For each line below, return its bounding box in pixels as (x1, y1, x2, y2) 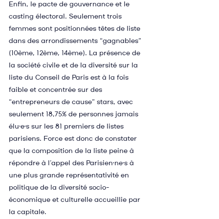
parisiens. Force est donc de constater (9, 134, 139, 143)
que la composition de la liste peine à (9, 147, 136, 155)
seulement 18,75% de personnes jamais (9, 110, 140, 118)
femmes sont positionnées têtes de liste (9, 24, 142, 33)
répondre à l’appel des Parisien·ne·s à (9, 159, 136, 167)
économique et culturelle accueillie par (9, 196, 142, 204)
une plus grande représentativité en (9, 171, 131, 179)
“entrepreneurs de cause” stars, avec (9, 98, 135, 106)
